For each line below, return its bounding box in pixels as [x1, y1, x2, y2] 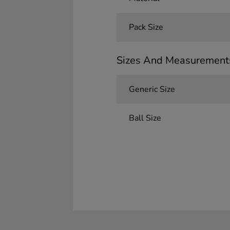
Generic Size [128, 84, 175, 95]
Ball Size [128, 112, 161, 124]
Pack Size [128, 22, 163, 33]
